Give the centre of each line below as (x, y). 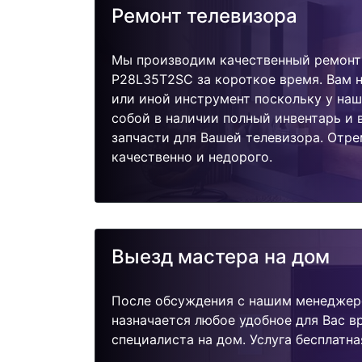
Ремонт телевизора (204, 15)
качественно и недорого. (192, 156)
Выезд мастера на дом (221, 257)
